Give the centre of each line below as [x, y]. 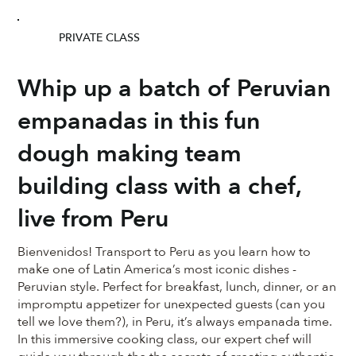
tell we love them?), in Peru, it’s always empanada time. [175, 322]
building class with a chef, [160, 187]
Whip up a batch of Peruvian [174, 89]
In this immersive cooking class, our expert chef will [165, 340]
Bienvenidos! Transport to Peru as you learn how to [164, 252]
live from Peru [93, 219]
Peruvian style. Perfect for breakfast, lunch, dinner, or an [177, 287]
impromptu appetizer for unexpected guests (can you [172, 305]
